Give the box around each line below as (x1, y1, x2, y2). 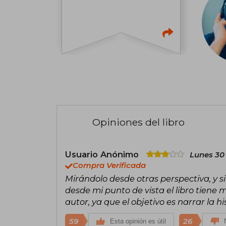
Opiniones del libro (92, 116, 185, 128)
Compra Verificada (73, 161, 146, 170)
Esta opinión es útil (110, 217, 166, 225)
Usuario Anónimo (65, 149, 141, 159)
